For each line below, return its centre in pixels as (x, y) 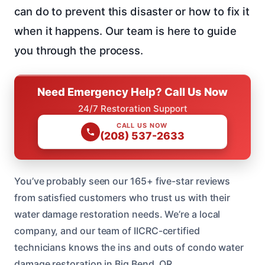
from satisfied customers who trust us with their (122, 197)
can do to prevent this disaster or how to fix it (132, 11)
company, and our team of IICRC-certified (107, 230)
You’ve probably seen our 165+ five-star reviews (122, 181)
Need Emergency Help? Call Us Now (132, 91)
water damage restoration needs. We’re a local (117, 214)
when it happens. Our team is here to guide (125, 30)
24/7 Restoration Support (132, 108)
